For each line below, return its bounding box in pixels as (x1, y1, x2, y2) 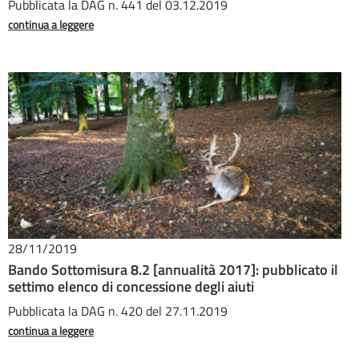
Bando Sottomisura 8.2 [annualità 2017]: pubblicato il (8, 259, 338, 280)
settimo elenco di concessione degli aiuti (8, 276, 254, 297)
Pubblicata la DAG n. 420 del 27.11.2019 (8, 301, 228, 321)
